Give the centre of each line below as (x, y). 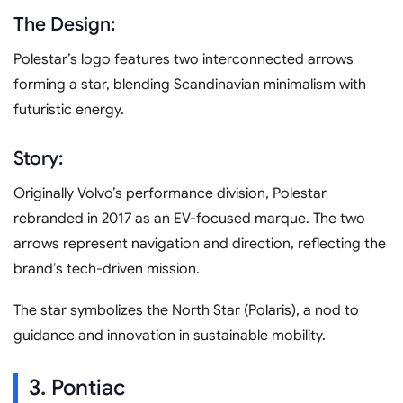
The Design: (64, 24)
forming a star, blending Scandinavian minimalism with (190, 84)
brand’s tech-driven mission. (107, 269)
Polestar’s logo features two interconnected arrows (184, 59)
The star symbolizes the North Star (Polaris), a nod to (186, 310)
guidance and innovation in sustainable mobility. (170, 335)
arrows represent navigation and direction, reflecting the (200, 243)
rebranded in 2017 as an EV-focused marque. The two (189, 218)
